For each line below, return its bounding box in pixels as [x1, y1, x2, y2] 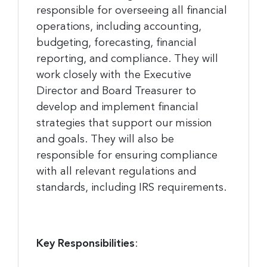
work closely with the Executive [36, 69, 191, 80]
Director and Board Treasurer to [36, 85, 196, 97]
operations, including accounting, [36, 21, 201, 32]
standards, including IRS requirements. [36, 182, 226, 193]
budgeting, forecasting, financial [36, 37, 197, 48]
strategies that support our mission [36, 117, 212, 129]
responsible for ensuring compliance [36, 150, 218, 161]
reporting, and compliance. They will [36, 53, 218, 64]
